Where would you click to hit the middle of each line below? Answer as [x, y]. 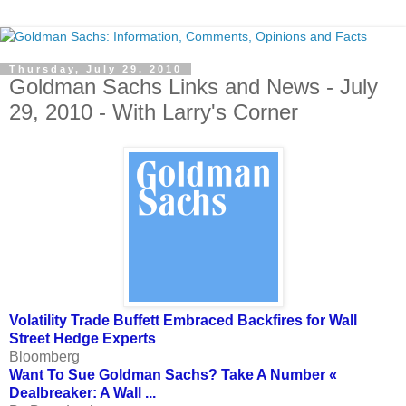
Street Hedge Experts [82, 338]
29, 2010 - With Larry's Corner [154, 112]
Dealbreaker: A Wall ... [82, 392]
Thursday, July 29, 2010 [96, 69]
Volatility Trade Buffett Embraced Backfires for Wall [183, 320]
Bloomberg [44, 356]
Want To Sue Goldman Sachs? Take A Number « [173, 374]
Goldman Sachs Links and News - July [193, 87]
